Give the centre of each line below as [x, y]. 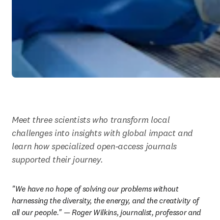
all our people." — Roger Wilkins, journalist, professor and [107, 212]
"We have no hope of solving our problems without [95, 189]
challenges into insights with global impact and [103, 133]
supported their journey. [57, 159]
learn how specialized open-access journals [94, 146]
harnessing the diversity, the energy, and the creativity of [106, 200]
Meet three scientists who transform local [91, 120]
